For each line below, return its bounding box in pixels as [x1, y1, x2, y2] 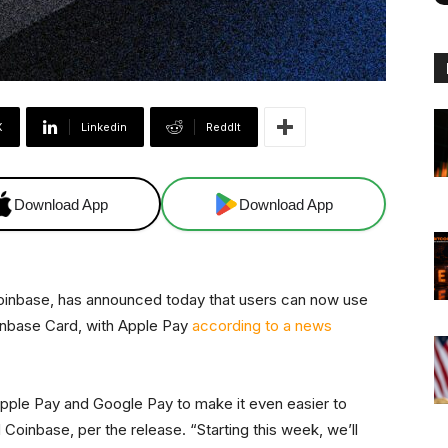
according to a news [192, 316, 332, 336]
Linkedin [81, 120, 127, 135]
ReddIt [206, 120, 241, 135]
